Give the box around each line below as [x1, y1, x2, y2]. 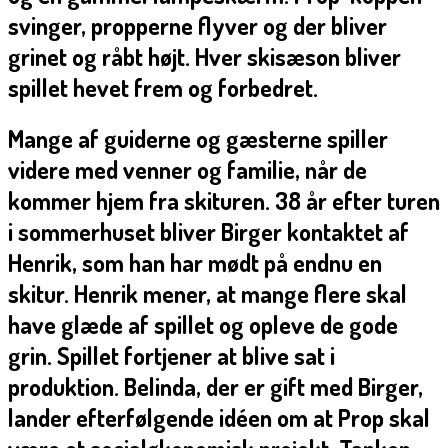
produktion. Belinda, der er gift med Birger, [8, 371, 423, 403]
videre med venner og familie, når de [8, 154, 367, 186]
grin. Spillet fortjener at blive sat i [8, 340, 335, 372]
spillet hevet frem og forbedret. [8, 72, 318, 104]
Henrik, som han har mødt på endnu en [8, 247, 382, 279]
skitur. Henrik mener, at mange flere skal [8, 278, 407, 310]
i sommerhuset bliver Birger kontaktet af [8, 216, 409, 248]
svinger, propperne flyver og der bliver [8, 10, 387, 42]
